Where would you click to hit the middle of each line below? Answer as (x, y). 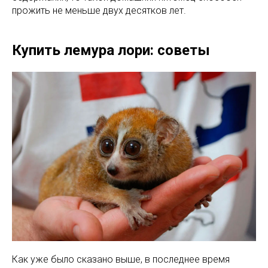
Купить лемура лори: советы (111, 50)
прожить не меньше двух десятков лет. (99, 10)
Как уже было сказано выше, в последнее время (121, 260)
